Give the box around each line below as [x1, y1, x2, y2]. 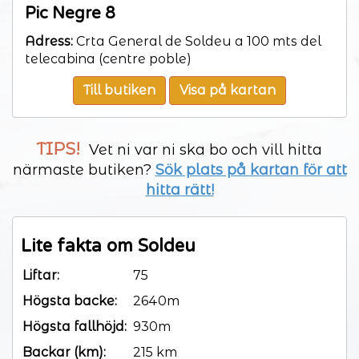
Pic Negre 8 [25, 3, 115, 23]
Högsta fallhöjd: [22, 318, 127, 334]
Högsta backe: [22, 292, 117, 309]
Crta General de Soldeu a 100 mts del [73, 33, 321, 49]
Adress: [25, 33, 73, 49]
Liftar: [22, 267, 59, 283]
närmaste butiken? [12, 160, 155, 179]
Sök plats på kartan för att [155, 160, 347, 179]
